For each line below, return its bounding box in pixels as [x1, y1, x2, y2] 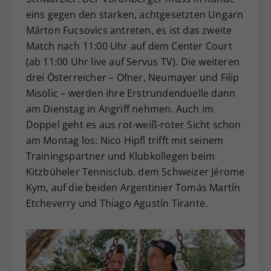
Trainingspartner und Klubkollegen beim [25, 149, 215, 163]
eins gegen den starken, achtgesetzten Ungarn [25, 8, 244, 22]
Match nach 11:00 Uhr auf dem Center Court [25, 39, 232, 53]
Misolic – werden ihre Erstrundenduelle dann [25, 87, 236, 100]
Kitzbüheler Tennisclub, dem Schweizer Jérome [25, 165, 245, 179]
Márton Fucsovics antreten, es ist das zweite [25, 24, 232, 38]
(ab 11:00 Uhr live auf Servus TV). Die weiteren [25, 55, 240, 69]
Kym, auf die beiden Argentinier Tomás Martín [25, 181, 241, 195]
